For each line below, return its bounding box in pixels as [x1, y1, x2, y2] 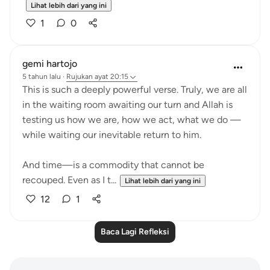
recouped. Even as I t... [22, 174, 116, 186]
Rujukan [66, 72, 93, 81]
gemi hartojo [22, 58, 77, 69]
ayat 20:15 [95, 72, 128, 81]
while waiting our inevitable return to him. [22, 129, 201, 140]
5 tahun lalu [22, 72, 61, 81]
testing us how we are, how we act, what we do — [22, 114, 241, 125]
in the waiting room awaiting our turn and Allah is [22, 99, 233, 110]
